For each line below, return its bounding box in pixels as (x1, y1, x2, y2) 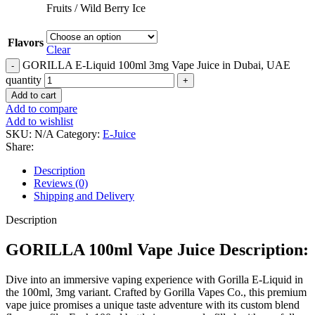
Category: (56, 127, 100, 140)
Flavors (8, 36, 44, 49)
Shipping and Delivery (34, 189, 134, 202)
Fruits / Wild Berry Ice (46, 1, 146, 14)
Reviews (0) (34, 176, 88, 189)
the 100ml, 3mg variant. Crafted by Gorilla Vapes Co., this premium (6, 285, 307, 298)
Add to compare (6, 102, 77, 115)
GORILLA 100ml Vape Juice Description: (6, 240, 309, 259)
